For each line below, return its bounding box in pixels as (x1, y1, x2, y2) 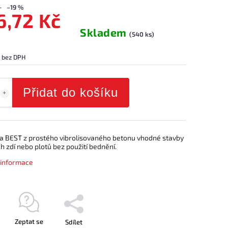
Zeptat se (14, 217, 43, 225)
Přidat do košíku (23, 85, 118, 99)
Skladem (80, 25, 130, 39)
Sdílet (65, 218, 82, 226)
